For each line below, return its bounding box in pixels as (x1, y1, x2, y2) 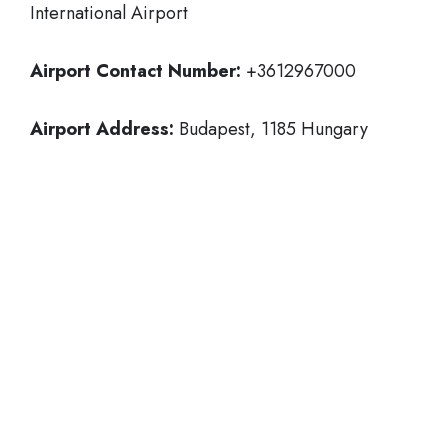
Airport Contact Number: (30, 58, 246, 84)
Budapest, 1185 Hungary (174, 116, 368, 142)
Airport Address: (30, 116, 174, 142)
